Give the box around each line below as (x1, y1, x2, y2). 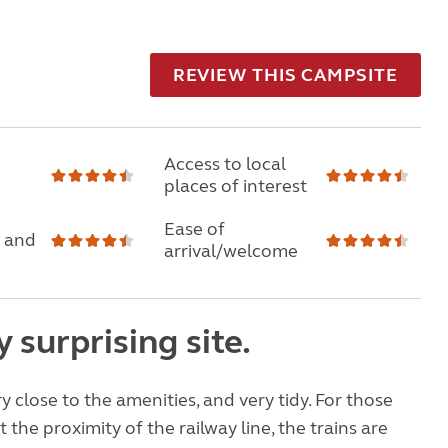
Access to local (163, 153, 286, 175)
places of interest (163, 175, 307, 197)
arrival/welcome (163, 240, 298, 262)
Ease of (163, 218, 225, 240)
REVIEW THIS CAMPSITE (172, 63, 398, 86)
